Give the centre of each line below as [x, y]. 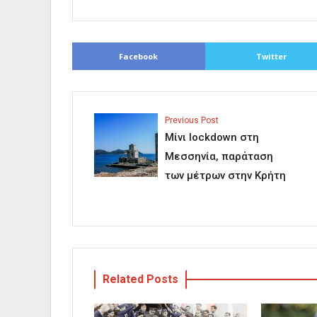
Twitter [271, 57]
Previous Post [192, 121]
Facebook [139, 57]
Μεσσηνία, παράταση [219, 157]
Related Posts [140, 279]
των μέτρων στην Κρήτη [225, 176]
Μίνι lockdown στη [212, 138]
